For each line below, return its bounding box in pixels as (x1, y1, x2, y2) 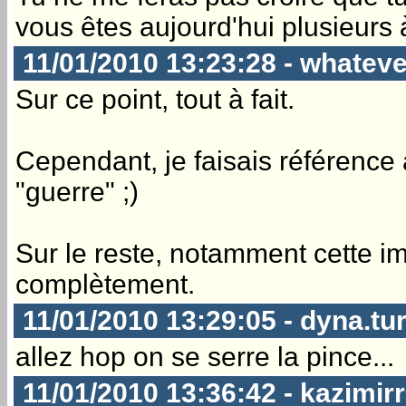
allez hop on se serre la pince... (15, 341, 394, 372)
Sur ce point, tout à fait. (15, 83, 295, 114)
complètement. (15, 268, 195, 299)
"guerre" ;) (15, 176, 139, 207)
